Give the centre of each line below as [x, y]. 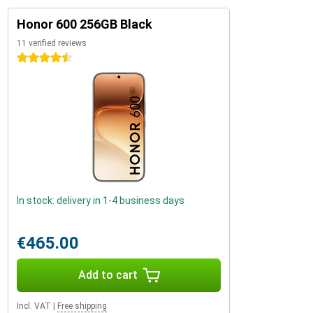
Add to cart [108, 275]
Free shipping [82, 306]
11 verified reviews [52, 43]
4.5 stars [37, 58]
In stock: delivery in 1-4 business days [101, 201]
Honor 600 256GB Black [85, 24]
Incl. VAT [34, 306]
